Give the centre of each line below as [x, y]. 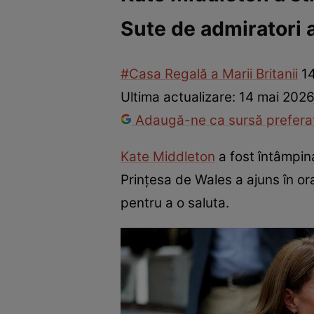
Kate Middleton [168, 156]
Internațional [157, 39]
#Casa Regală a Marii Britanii [209, 74]
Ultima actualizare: [180, 97]
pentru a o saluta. [175, 203]
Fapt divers [226, 39]
